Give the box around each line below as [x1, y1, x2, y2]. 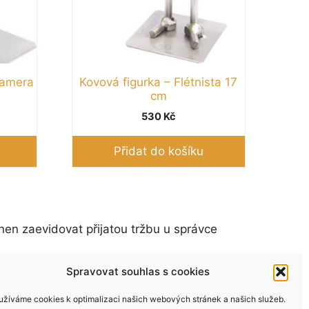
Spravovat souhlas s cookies [66, 265, 210, 278]
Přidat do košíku [113, 143, 203, 158]
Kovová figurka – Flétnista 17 [79, 74, 238, 89]
